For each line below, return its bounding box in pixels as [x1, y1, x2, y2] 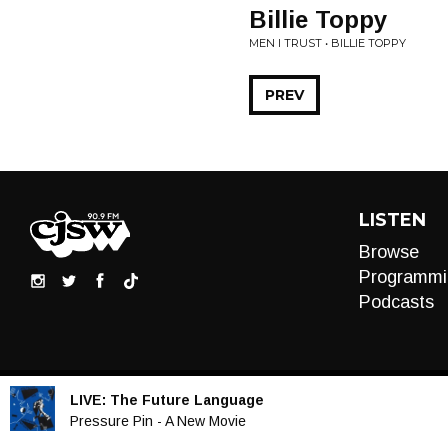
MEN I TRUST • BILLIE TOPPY [249, 36, 406, 50]
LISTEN [358, 209, 426, 231]
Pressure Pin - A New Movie [70, 412, 246, 429]
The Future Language [110, 391, 264, 408]
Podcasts [358, 292, 434, 312]
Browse [358, 242, 419, 262]
